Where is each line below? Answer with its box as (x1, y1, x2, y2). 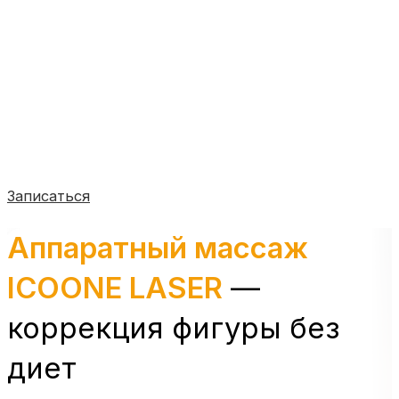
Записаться (7, 187, 90, 206)
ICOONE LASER (7, 270, 223, 306)
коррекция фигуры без (7, 310, 339, 346)
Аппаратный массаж (7, 230, 308, 266)
